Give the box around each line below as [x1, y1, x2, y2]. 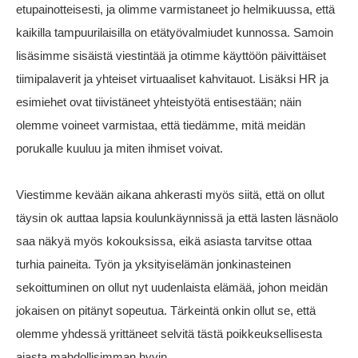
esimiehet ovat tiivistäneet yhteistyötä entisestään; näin [16, 95, 301, 109]
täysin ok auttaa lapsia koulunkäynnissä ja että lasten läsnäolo [16, 211, 338, 225]
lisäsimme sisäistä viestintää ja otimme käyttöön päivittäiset [16, 49, 326, 63]
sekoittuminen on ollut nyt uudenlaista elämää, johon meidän [16, 280, 328, 295]
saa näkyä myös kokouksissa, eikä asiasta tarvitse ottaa [16, 234, 312, 249]
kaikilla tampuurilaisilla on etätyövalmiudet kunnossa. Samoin [16, 26, 333, 40]
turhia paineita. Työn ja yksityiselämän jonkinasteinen [16, 257, 291, 272]
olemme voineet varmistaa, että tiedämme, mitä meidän [16, 118, 305, 133]
